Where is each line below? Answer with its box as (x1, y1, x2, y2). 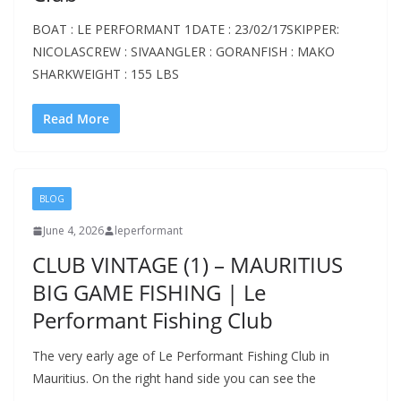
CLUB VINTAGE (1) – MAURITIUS (32, 250, 343, 279)
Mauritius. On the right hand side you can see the (32, 370, 316, 387)
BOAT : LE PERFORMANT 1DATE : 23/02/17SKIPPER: (32, 21, 339, 38)
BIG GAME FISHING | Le (32, 277, 266, 307)
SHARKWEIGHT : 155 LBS (32, 65, 179, 82)
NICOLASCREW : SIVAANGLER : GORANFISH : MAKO (32, 43, 335, 60)
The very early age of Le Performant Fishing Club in (32, 347, 329, 364)
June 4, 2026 (43, 223, 104, 238)
